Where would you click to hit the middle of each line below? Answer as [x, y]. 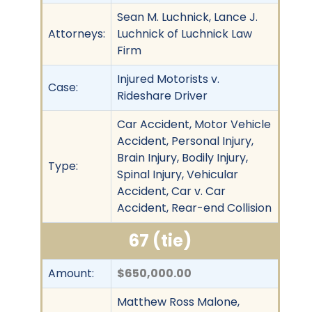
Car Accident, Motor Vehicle [194, 124]
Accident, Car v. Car [171, 191]
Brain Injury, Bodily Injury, [182, 157]
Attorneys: [77, 33]
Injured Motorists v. [168, 79]
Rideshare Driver [162, 95]
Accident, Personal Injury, [185, 141]
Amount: [71, 273]
